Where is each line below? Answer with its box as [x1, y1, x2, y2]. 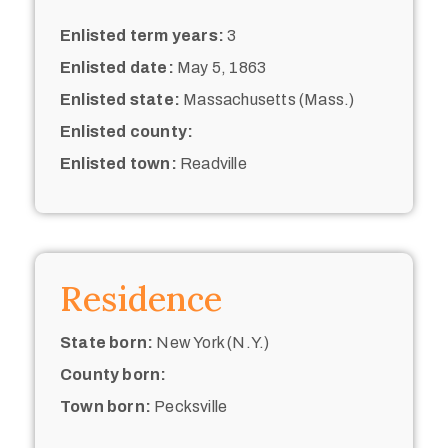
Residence [60, 277, 222, 321]
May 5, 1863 [173, 59, 267, 77]
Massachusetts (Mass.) [180, 91, 355, 109]
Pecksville [151, 398, 228, 416]
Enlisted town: [60, 155, 177, 173]
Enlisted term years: [60, 27, 224, 45]
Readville [176, 155, 247, 173]
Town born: [60, 398, 151, 416]
